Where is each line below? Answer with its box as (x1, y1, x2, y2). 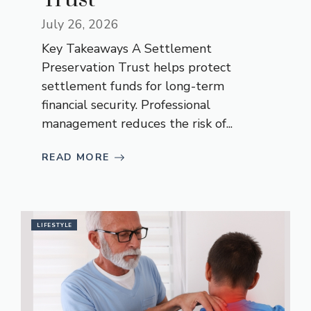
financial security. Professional (42, 96, 210, 114)
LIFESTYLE (37, 221, 73, 230)
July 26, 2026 (42, 16, 119, 33)
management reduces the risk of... (42, 115, 233, 133)
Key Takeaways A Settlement (42, 40, 212, 58)
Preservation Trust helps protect (42, 59, 231, 76)
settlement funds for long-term (42, 78, 224, 95)
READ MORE (42, 151, 110, 165)
